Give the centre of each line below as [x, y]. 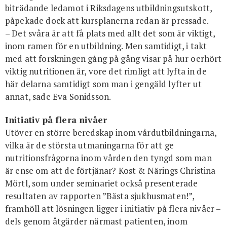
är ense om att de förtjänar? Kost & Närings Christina [110, 170]
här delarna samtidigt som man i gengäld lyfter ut [103, 84]
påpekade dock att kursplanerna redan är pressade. [107, 21]
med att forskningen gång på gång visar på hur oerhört [113, 59]
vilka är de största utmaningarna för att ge [89, 145]
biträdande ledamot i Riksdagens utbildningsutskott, [109, 8]
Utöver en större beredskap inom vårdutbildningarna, [111, 132]
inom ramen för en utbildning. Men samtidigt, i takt [106, 46]
